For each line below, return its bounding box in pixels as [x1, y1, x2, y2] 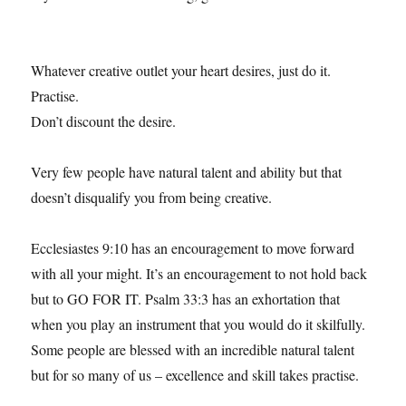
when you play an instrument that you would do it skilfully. [31, 314, 366, 333]
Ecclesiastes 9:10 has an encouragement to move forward [31, 237, 355, 257]
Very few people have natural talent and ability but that [31, 161, 343, 181]
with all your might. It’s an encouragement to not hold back [31, 263, 368, 283]
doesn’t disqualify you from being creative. [31, 187, 273, 207]
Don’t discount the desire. [31, 111, 177, 130]
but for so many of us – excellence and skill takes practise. [31, 364, 360, 384]
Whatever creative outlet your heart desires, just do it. [31, 60, 332, 80]
